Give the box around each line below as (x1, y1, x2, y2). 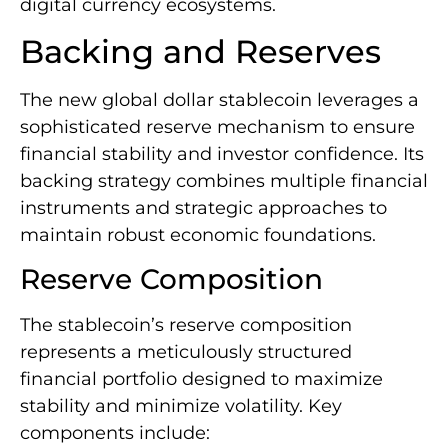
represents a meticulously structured (20, 341, 352, 364)
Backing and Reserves (20, 32, 381, 72)
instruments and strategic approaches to (20, 197, 387, 220)
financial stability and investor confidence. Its (20, 143, 424, 166)
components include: (20, 422, 210, 445)
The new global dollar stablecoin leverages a (20, 89, 419, 112)
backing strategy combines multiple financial (20, 170, 428, 193)
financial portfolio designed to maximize (20, 368, 383, 391)
